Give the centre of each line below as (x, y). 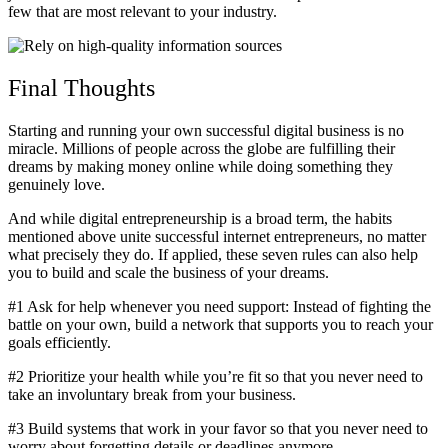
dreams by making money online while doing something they (200, 166)
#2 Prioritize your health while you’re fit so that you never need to (215, 376)
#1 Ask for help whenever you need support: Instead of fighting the (219, 306)
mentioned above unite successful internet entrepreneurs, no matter (217, 236)
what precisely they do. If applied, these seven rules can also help (213, 254)
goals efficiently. (59, 342)
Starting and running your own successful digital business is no (206, 130)
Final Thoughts (81, 88)
